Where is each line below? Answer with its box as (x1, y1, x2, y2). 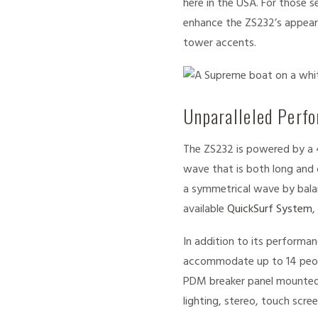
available (183, 200, 227, 219)
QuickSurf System (227, 200, 312, 219)
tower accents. (183, 34, 256, 53)
